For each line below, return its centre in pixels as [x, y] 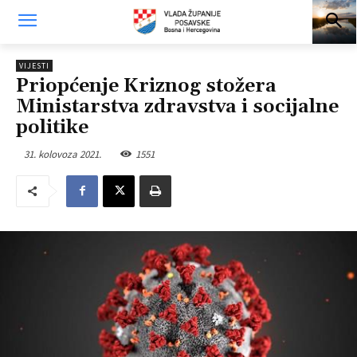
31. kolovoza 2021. [63, 154]
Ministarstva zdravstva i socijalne [177, 107]
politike [52, 127]
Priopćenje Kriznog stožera [146, 86]
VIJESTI [34, 66]
